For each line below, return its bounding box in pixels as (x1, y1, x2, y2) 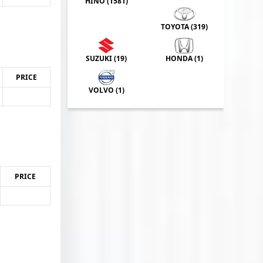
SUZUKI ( (86, 53, 117, 63)
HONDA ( (166, 53, 197, 63)
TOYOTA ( (161, 21, 194, 32)
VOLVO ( (88, 85, 118, 96)
